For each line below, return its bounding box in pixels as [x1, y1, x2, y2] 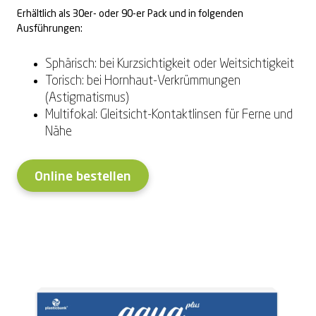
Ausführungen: [17, 23, 83, 34]
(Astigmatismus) [45, 91, 129, 104]
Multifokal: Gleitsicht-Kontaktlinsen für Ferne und [45, 108, 293, 121]
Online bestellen [35, 170, 131, 183]
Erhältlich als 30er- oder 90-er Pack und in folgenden [17, 8, 243, 19]
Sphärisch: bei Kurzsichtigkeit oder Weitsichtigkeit [45, 57, 294, 71]
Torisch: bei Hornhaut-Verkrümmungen [45, 74, 241, 87]
